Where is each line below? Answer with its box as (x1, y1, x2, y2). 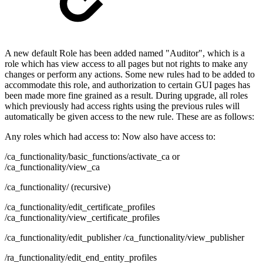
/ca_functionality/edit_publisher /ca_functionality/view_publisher (5, 232, 244, 242)
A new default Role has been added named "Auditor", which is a (5, 48, 245, 58)
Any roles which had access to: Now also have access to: (5, 131, 215, 141)
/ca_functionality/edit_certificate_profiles (5, 201, 155, 212)
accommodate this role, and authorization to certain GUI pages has (5, 79, 250, 90)
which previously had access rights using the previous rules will (5, 100, 240, 111)
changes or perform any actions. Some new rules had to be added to (5, 69, 255, 79)
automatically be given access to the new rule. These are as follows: (5, 111, 254, 122)
